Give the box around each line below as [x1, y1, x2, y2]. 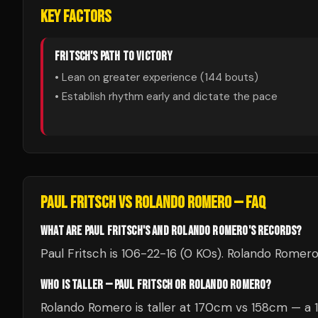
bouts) [222, 70, 258, 84]
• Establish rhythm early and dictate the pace [55, 89, 278, 104]
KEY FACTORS [40, 6, 111, 27]
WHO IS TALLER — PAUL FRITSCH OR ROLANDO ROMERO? [40, 278, 271, 292]
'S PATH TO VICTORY [90, 49, 173, 64]
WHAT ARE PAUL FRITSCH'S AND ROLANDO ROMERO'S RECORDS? [40, 224, 302, 238]
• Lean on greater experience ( [55, 70, 204, 84]
